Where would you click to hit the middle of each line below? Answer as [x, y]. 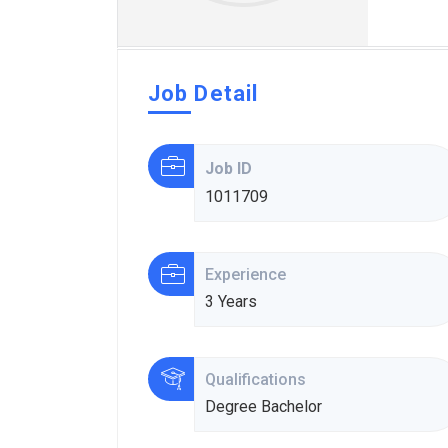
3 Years [231, 301]
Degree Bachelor [264, 406]
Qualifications [258, 379]
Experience [248, 274]
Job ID [229, 168]
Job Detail [203, 93]
